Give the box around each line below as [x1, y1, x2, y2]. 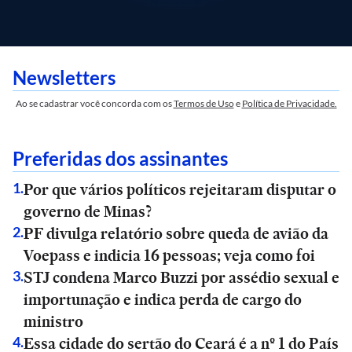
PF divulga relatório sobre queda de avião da [24, 222, 328, 244]
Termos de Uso [173, 97, 234, 109]
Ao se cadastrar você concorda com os [15, 97, 172, 109]
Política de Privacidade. [241, 97, 337, 109]
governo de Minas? [24, 200, 152, 222]
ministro [24, 310, 83, 332]
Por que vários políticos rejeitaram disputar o [24, 178, 336, 200]
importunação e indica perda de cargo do [24, 288, 302, 310]
